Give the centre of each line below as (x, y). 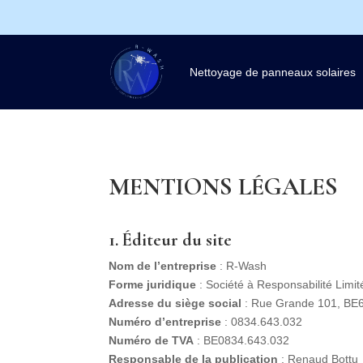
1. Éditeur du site (171, 240)
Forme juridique (153, 285)
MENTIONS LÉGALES (224, 186)
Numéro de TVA (152, 341)
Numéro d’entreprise (167, 322)
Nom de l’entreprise (163, 266)
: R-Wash (242, 266)
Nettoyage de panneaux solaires (273, 72)
